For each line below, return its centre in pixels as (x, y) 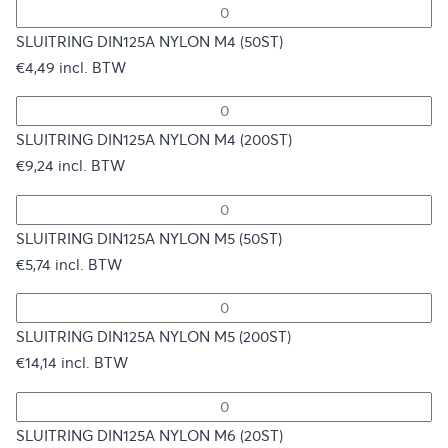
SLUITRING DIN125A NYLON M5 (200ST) (153, 337)
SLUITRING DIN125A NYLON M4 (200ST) (154, 140)
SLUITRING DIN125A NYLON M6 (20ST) (149, 435)
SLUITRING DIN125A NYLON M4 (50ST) (149, 41)
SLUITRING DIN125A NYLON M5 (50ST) (149, 238)
